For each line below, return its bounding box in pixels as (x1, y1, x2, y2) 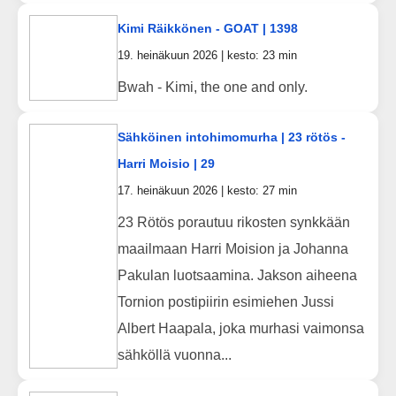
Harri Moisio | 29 (117, 156, 215, 171)
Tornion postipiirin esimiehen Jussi (117, 293, 334, 309)
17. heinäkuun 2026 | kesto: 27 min (117, 183, 297, 197)
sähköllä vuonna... (117, 346, 232, 362)
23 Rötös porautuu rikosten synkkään (117, 214, 350, 230)
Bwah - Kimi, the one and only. (117, 79, 308, 95)
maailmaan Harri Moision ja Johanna (117, 240, 348, 256)
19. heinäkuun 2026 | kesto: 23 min (117, 48, 297, 62)
